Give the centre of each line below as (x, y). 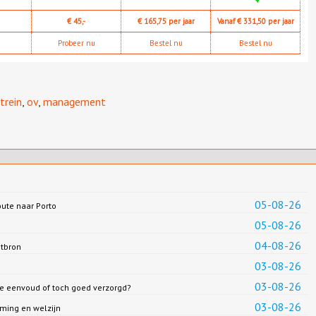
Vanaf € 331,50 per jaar (255, 21)
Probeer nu (76, 43)
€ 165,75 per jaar (166, 21)
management (74, 101)
